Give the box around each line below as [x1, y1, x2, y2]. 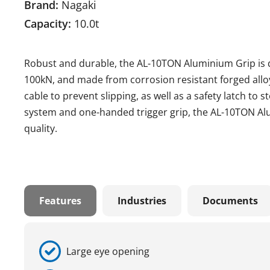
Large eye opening [66, 244, 149, 258]
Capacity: [24, 16, 71, 31]
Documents [202, 194, 258, 207]
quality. [24, 122, 57, 135]
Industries [118, 194, 166, 207]
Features [39, 194, 81, 207]
